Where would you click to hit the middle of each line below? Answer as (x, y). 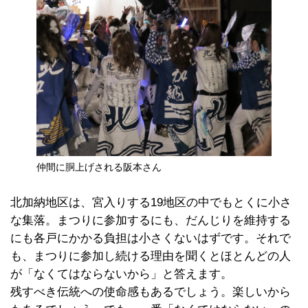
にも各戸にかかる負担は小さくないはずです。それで (151, 239)
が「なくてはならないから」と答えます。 (121, 274)
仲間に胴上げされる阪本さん (99, 167)
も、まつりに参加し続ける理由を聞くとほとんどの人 (151, 256)
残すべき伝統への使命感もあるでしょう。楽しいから (151, 292)
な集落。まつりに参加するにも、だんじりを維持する (151, 221)
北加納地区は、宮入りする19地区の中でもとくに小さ (151, 203)
